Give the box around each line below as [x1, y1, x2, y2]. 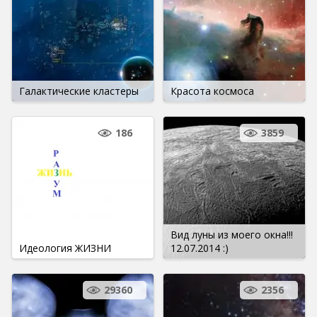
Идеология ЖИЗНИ [19, 241, 111, 255]
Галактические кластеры [19, 83, 139, 98]
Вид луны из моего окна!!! [171, 227, 293, 241]
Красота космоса [171, 83, 254, 98]
